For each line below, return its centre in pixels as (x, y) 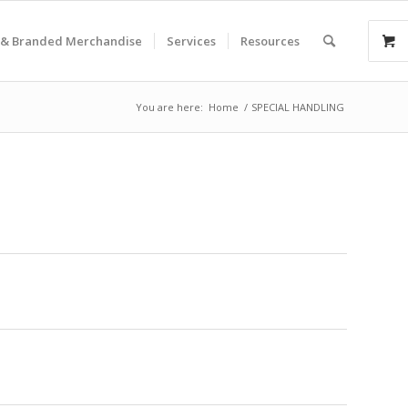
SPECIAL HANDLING (298, 107)
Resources (270, 41)
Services (191, 41)
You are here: (169, 107)
